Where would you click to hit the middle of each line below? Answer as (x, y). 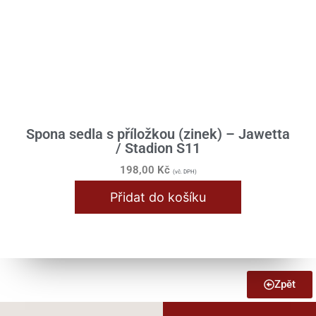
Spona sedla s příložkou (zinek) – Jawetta (158, 134)
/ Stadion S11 (158, 148)
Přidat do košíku (158, 197)
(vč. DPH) (184, 171)
